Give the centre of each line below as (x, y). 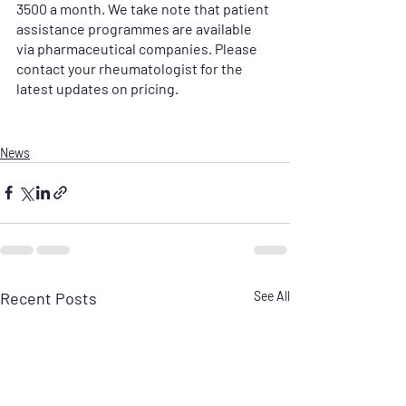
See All (272, 295)
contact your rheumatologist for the (131, 68)
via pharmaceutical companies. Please (138, 48)
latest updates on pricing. (97, 88)
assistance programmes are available (135, 28)
